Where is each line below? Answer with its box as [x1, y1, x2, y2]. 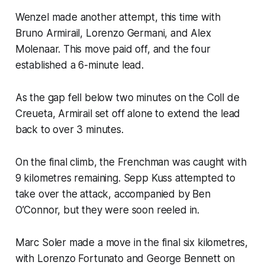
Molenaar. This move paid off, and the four [15, 43, 211, 55]
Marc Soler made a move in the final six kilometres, [15, 236, 248, 248]
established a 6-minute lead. [15, 59, 144, 71]
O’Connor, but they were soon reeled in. [15, 203, 200, 216]
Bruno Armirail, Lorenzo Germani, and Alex [15, 27, 211, 39]
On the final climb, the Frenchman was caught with [15, 156, 247, 168]
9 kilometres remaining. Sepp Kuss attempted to [15, 172, 235, 184]
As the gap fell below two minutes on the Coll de [15, 91, 240, 104]
